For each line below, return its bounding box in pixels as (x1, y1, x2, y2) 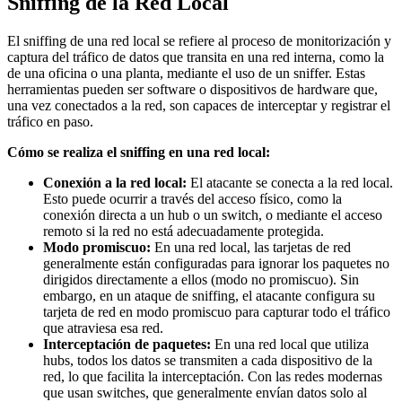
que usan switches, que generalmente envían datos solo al (43, 384, 367, 400)
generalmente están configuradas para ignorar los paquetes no (43, 255, 389, 271)
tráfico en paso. (7, 113, 93, 129)
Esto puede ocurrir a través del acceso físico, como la (43, 190, 342, 206)
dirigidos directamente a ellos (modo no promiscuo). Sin (43, 271, 359, 287)
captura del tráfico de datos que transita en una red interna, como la (7, 48, 384, 65)
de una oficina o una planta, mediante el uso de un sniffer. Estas (7, 65, 365, 81)
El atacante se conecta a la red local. (187, 174, 393, 190)
